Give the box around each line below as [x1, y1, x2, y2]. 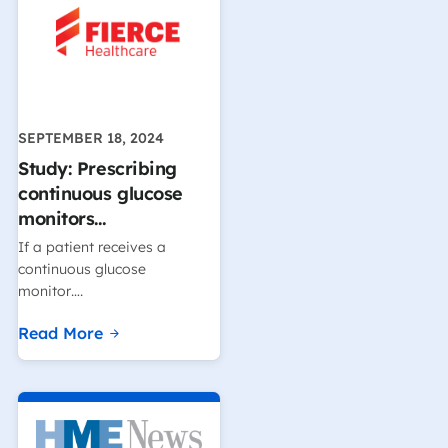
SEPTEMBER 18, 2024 [18, 128, 164, 147]
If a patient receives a [18, 237, 166, 256]
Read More [18, 322, 103, 343]
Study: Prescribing [18, 157, 177, 181]
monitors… [18, 207, 106, 231]
